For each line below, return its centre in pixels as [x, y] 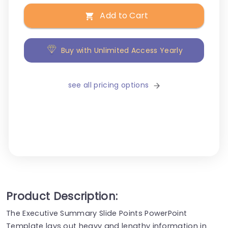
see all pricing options [108, 85]
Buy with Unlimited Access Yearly [122, 51]
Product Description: [62, 196]
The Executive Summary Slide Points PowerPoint [97, 213]
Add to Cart [124, 16]
